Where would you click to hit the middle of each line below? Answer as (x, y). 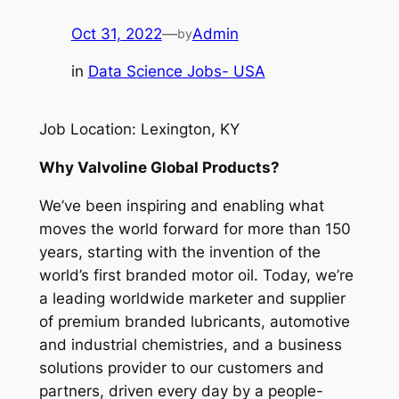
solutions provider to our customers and (181, 368)
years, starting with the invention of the (179, 252)
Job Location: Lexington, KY (139, 130)
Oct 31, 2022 (116, 33)
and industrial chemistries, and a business (190, 345)
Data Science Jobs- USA (176, 72)
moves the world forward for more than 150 (195, 229)
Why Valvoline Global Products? (159, 168)
